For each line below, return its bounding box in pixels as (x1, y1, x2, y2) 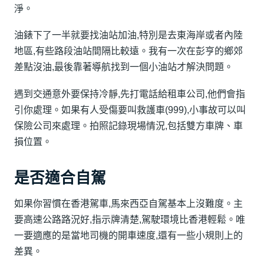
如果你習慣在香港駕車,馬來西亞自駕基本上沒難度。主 (14, 199, 243, 209)
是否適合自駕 (14, 169, 106, 186)
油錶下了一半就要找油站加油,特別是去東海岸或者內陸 (14, 30, 243, 41)
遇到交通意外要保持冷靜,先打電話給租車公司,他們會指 (14, 88, 245, 99)
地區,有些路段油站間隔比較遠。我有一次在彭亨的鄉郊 (14, 46, 243, 57)
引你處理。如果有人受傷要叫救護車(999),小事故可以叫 (14, 104, 246, 115)
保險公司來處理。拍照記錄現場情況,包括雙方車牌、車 (14, 120, 243, 131)
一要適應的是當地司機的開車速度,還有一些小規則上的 (14, 230, 243, 241)
